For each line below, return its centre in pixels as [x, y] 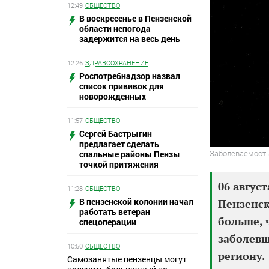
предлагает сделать [119, 144]
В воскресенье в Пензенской [135, 18]
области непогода [115, 28]
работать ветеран [115, 211]
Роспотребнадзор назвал [130, 76]
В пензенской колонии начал [136, 201]
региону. [242, 256]
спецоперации [108, 222]
